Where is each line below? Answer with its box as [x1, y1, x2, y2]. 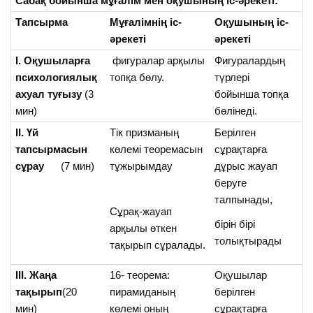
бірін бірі [214, 218, 256, 230]
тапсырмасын [15, 143, 88, 155]
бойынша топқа [214, 87, 289, 100]
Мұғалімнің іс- [110, 15, 182, 28]
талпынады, [214, 193, 273, 205]
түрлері [214, 71, 250, 83]
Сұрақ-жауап [110, 205, 173, 217]
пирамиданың [110, 285, 176, 298]
